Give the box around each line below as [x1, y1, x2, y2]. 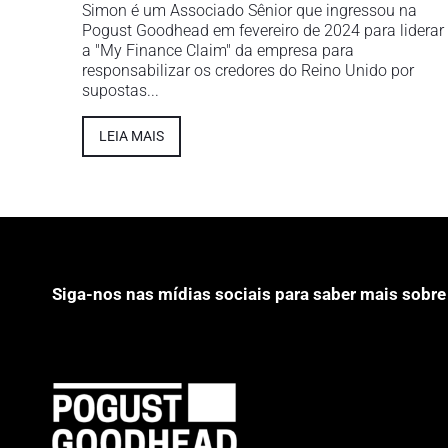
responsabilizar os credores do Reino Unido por [82, 60, 414, 80]
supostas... [82, 80, 159, 100]
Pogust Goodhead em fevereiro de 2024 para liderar [82, 20, 444, 40]
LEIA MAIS [99, 127, 164, 144]
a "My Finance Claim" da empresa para [82, 40, 354, 60]
